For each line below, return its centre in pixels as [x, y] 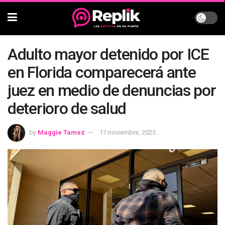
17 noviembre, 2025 [128, 132]
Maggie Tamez [61, 132]
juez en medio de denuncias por [112, 90]
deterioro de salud [67, 108]
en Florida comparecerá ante [102, 72]
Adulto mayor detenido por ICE [108, 54]
